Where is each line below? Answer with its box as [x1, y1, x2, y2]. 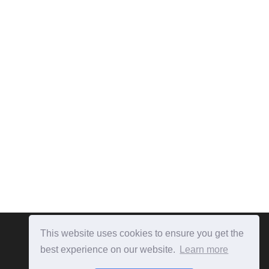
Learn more [180, 244, 229, 255]
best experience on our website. [40, 244, 178, 255]
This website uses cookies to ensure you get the [40, 228, 244, 238]
